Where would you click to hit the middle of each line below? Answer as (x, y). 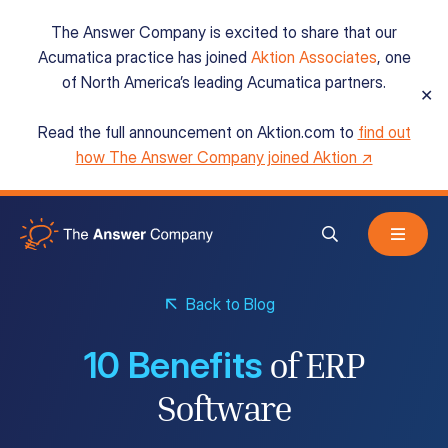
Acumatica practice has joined (144, 57)
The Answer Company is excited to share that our (224, 32)
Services (80, 229)
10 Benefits (173, 365)
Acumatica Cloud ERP (149, 142)
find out (384, 132)
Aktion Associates (313, 57)
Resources (89, 316)
